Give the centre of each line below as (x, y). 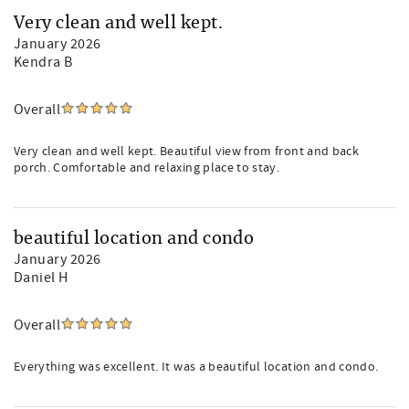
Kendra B (43, 62)
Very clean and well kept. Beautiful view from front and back (187, 152)
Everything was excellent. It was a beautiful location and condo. (196, 367)
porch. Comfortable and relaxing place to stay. (147, 168)
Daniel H (41, 278)
